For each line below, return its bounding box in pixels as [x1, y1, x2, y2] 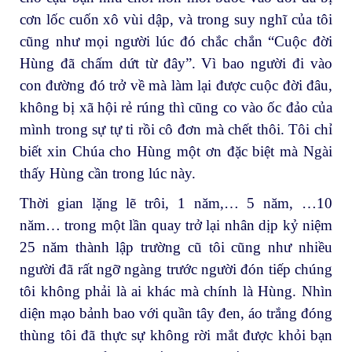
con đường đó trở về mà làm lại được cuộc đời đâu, [20, 77, 332, 94]
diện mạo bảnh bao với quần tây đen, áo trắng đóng [20, 304, 332, 321]
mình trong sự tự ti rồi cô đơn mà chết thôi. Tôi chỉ [20, 121, 332, 138]
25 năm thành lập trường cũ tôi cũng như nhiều [20, 238, 332, 255]
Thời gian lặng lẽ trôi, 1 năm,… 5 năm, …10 [20, 194, 332, 211]
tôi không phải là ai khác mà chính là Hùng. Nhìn [20, 282, 332, 299]
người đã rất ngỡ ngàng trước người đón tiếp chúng [20, 260, 332, 277]
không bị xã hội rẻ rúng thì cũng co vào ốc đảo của [20, 99, 332, 116]
